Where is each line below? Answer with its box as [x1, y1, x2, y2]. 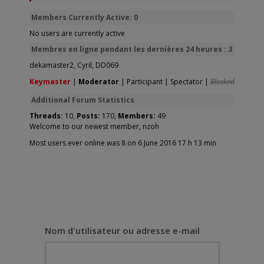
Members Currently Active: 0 [31, 12, 138, 23]
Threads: [29, 111, 65, 121]
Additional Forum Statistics [31, 95, 134, 105]
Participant [127, 77, 163, 87]
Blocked [210, 77, 235, 87]
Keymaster [29, 77, 71, 87]
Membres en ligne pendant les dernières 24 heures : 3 [31, 44, 232, 55]
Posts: [77, 111, 102, 121]
